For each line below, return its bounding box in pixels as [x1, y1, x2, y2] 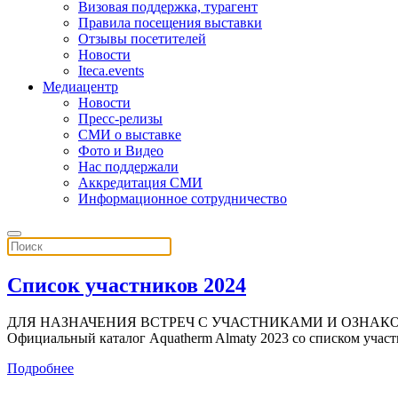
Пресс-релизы [78, 110, 163, 126]
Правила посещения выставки [78, 14, 262, 30]
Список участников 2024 [7, 273, 246, 297]
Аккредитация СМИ [78, 174, 203, 190]
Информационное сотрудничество [78, 190, 287, 206]
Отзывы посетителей [78, 30, 206, 46]
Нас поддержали [78, 158, 179, 174]
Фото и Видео [78, 142, 163, 158]
